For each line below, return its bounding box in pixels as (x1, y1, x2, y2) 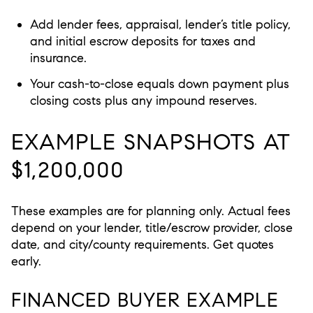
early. (11, 253, 41, 269)
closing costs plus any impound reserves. (29, 93, 257, 109)
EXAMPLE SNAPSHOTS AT (11, 128, 291, 156)
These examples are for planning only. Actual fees (11, 203, 291, 219)
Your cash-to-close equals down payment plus (29, 76, 289, 92)
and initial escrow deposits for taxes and (29, 34, 256, 50)
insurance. (29, 50, 87, 66)
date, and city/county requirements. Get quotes (11, 236, 274, 252)
